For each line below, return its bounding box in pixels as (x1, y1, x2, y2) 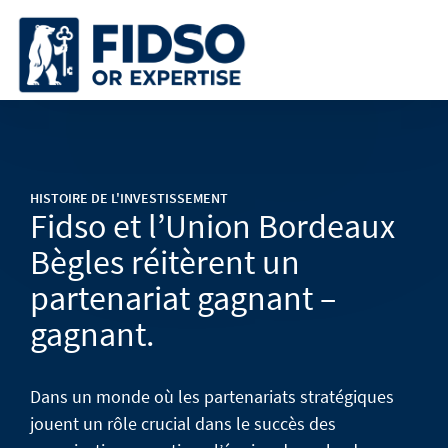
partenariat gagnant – (30, 277, 336, 319)
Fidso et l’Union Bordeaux (30, 205, 395, 247)
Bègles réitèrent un (30, 241, 300, 283)
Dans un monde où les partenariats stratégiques (30, 385, 394, 408)
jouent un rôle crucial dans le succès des (30, 412, 336, 435)
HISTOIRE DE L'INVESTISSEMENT (30, 189, 228, 207)
